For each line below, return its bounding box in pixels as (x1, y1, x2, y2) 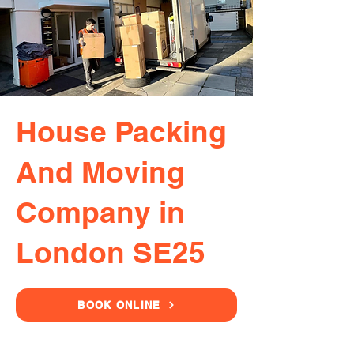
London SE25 (16, 235, 205, 269)
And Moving (16, 154, 185, 189)
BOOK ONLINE (77, 299, 161, 311)
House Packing (16, 114, 227, 149)
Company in (16, 194, 185, 229)
